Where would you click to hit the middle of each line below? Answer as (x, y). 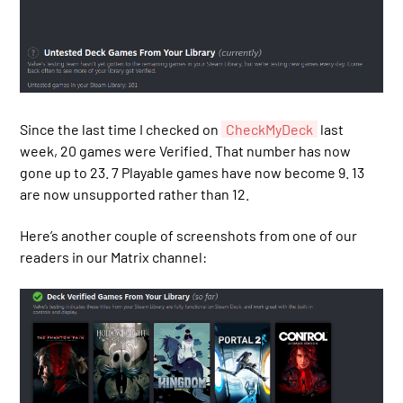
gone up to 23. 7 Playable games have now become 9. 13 (193, 172)
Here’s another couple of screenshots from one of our (189, 236)
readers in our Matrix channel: (114, 257)
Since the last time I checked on (121, 129)
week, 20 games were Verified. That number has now (186, 150)
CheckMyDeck (270, 129)
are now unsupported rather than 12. (135, 193)
